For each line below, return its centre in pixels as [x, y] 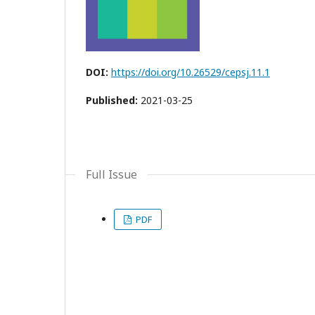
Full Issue [111, 174]
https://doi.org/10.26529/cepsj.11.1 [191, 72]
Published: [113, 100]
